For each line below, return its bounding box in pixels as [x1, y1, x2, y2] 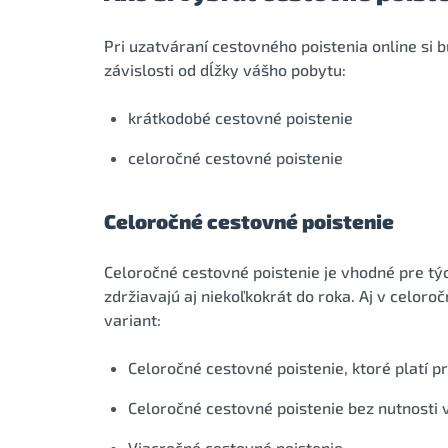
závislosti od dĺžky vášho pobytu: [104, 59, 346, 79]
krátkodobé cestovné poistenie [128, 107, 353, 127]
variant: [104, 309, 161, 329]
